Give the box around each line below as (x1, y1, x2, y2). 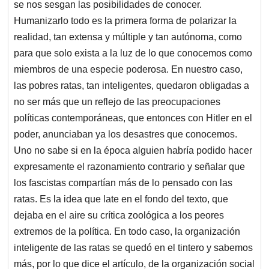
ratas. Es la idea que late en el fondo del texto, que (14, 194, 228, 205)
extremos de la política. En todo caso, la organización (14, 226, 240, 237)
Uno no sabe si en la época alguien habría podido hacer (14, 145, 252, 156)
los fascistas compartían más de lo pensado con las (14, 178, 232, 189)
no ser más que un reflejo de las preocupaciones (14, 97, 220, 107)
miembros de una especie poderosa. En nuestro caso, (14, 64, 243, 75)
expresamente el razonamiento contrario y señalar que (14, 162, 245, 172)
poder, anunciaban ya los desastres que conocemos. (14, 129, 237, 140)
